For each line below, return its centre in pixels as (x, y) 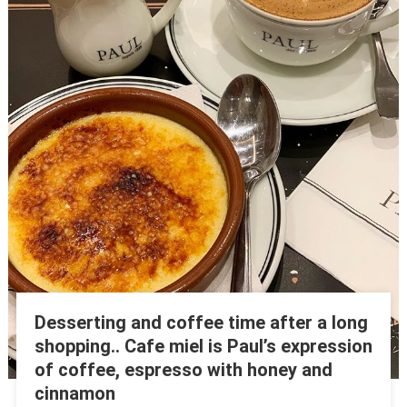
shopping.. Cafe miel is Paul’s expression (203, 346)
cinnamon (74, 393)
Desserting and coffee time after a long (201, 322)
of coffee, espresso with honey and (183, 369)
